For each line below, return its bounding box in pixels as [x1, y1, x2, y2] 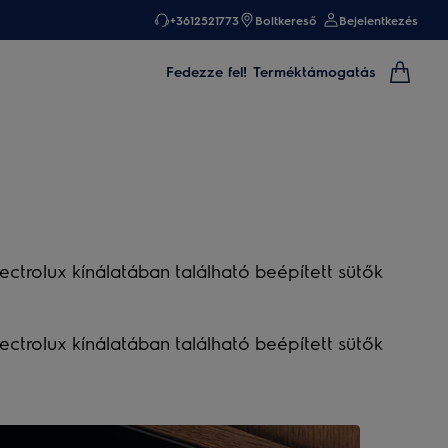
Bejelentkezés [339, 12, 418, 28]
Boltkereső [255, 12, 317, 28]
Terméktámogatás [253, 62, 376, 80]
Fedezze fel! [166, 62, 247, 80]
